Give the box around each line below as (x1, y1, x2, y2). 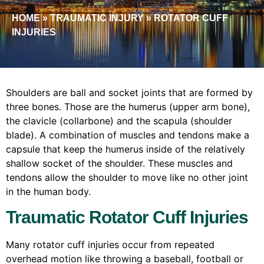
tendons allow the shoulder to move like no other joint (6, 171, 248, 184)
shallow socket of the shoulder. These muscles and (6, 157, 233, 170)
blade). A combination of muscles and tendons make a (6, 129, 249, 141)
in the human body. (6, 186, 91, 198)
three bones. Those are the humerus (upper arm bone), (6, 101, 250, 113)
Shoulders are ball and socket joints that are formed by (6, 87, 253, 99)
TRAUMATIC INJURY (50, 13, 144, 24)
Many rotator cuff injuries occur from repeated (6, 239, 214, 251)
